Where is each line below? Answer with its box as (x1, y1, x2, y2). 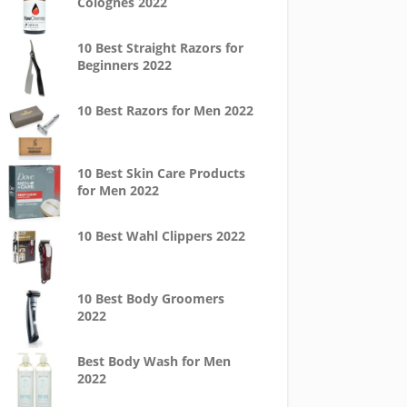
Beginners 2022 (76, 56, 172, 74)
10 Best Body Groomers (76, 290, 224, 307)
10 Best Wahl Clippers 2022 (76, 227, 245, 244)
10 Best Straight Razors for (76, 39, 243, 56)
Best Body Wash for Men (76, 352, 231, 370)
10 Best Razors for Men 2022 (76, 102, 253, 119)
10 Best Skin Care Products (76, 164, 245, 182)
